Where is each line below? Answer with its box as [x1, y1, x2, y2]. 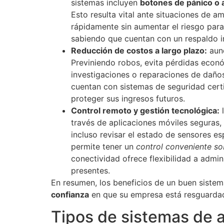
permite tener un [71, 141, 136, 151]
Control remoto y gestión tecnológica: [71, 105, 219, 115]
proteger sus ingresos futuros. [71, 93, 185, 103]
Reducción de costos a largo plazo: [71, 45, 207, 55]
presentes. [71, 165, 110, 175]
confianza [51, 189, 89, 199]
